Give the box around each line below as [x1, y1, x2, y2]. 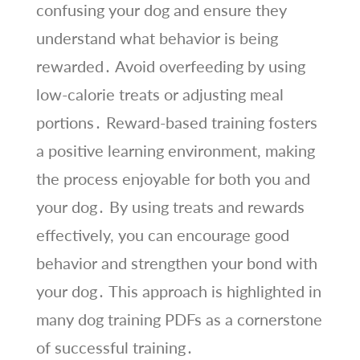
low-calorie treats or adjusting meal [35, 84, 284, 104]
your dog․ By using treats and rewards [35, 196, 305, 216]
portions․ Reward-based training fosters [35, 112, 317, 132]
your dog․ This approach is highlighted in [35, 280, 321, 301]
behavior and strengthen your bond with [35, 252, 317, 272]
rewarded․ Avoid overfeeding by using [35, 55, 305, 76]
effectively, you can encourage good [35, 224, 289, 244]
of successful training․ [35, 337, 194, 357]
